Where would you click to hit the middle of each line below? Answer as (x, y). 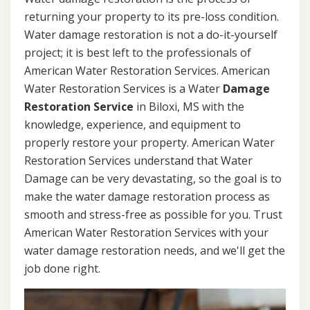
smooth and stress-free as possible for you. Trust (153, 214)
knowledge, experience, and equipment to (133, 124)
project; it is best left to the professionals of (138, 52)
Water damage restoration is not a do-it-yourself (151, 34)
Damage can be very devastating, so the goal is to (153, 178)
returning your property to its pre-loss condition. (152, 16)
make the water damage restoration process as (147, 196)
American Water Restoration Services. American (147, 70)
